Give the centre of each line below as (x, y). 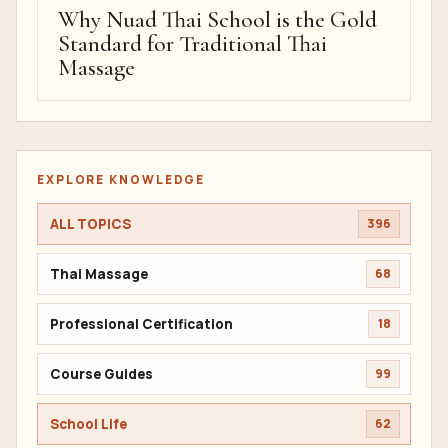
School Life (88, 423)
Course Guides (101, 373)
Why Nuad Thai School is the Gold (217, 20)
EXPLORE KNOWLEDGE (121, 179)
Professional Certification (141, 323)
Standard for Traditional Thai (192, 44)
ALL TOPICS (90, 223)
